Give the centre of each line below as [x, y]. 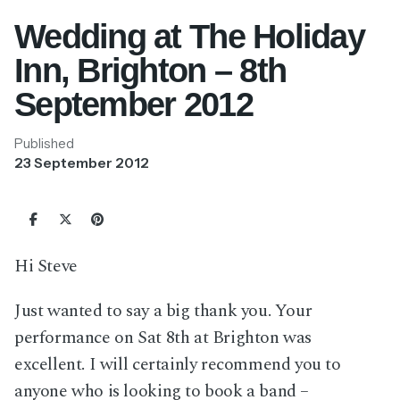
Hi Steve [46, 267]
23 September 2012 [82, 162]
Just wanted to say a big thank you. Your [163, 310]
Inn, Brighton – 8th [150, 70]
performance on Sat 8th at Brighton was [163, 337]
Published [44, 143]
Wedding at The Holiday [189, 36]
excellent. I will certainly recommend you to [178, 364]
